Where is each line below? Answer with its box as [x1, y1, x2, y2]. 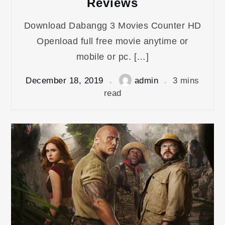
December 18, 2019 [26, 75, 103, 85]
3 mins [172, 75, 199, 85]
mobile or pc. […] [76, 52, 149, 62]
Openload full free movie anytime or [37, 36, 188, 47]
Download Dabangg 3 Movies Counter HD [24, 21, 201, 31]
